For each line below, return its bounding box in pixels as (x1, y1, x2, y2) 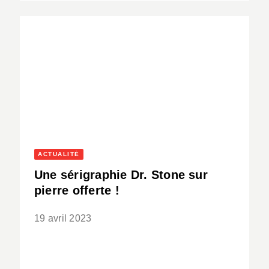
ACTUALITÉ (38, 151, 80, 158)
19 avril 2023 (34, 213, 92, 224)
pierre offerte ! (34, 184, 119, 198)
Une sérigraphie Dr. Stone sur (34, 168, 208, 182)
